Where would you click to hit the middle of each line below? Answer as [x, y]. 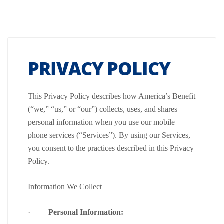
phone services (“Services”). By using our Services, [109, 135]
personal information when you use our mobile [101, 122]
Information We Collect [65, 186]
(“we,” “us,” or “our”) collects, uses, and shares [103, 109]
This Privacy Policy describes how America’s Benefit [112, 96]
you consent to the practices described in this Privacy [111, 148]
